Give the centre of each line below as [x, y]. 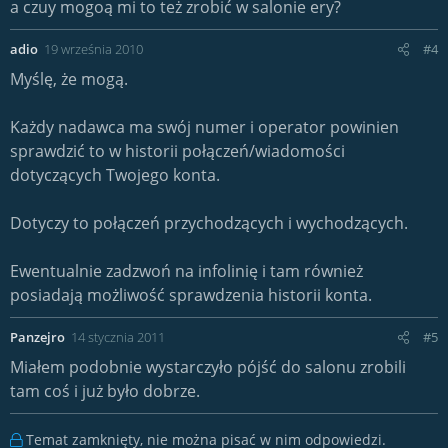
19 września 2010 [93, 49]
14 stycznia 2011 [118, 337]
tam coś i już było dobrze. [105, 391]
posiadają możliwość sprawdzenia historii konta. [191, 295]
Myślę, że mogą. [69, 79]
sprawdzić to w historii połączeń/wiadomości [177, 151]
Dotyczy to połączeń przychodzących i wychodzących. [209, 223]
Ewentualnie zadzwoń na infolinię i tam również [186, 271]
